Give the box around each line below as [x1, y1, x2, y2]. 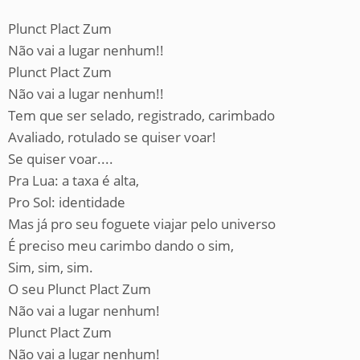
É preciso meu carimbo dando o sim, [8, 236, 234, 255]
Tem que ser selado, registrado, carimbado [8, 106, 275, 125]
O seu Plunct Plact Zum [8, 280, 151, 298]
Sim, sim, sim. [8, 258, 93, 276]
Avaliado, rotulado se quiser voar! [8, 128, 216, 146]
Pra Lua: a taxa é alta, [8, 171, 139, 190]
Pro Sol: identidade [8, 193, 125, 211]
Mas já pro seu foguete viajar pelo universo [8, 215, 276, 233]
